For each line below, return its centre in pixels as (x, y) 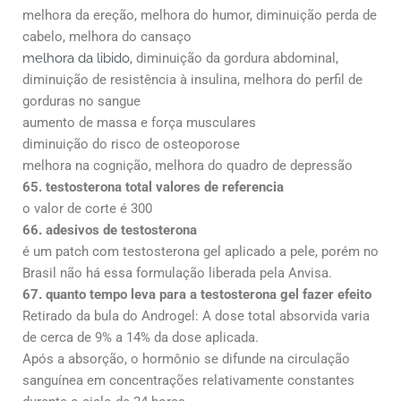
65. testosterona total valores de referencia (153, 187)
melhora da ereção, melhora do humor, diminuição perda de (200, 15)
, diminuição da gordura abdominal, (234, 58)
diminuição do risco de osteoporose (131, 144)
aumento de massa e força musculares (139, 122)
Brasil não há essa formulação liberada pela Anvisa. (177, 273)
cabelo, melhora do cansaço (107, 36)
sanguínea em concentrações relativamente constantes (188, 380)
